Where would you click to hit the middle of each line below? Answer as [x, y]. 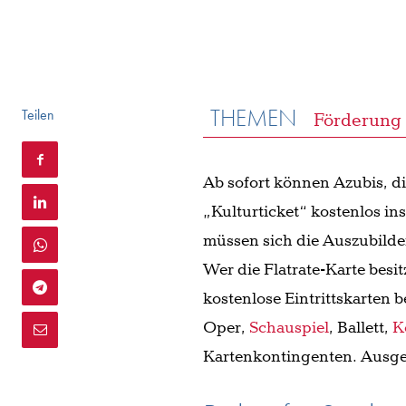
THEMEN [254, 118]
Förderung [358, 121]
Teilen [38, 115]
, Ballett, [361, 329]
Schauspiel [290, 329]
